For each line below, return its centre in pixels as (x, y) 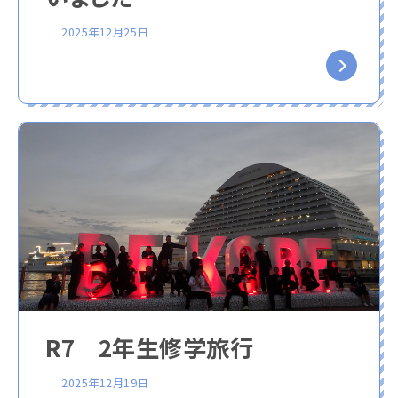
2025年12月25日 (105, 32)
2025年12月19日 (105, 382)
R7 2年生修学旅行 (150, 347)
